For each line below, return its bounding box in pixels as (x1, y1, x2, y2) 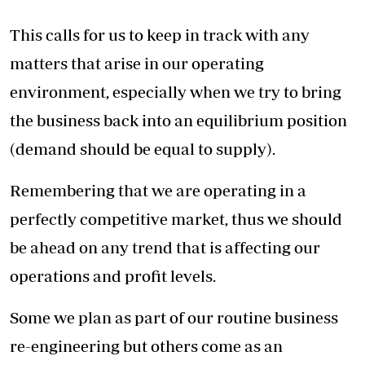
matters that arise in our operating (10, 53, 264, 73)
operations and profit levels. (10, 266, 216, 285)
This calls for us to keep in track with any (10, 24, 310, 44)
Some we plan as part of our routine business (10, 307, 338, 327)
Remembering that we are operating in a (10, 180, 306, 200)
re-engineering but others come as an (10, 336, 283, 355)
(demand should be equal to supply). (10, 139, 275, 158)
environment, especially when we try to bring (10, 81, 341, 101)
